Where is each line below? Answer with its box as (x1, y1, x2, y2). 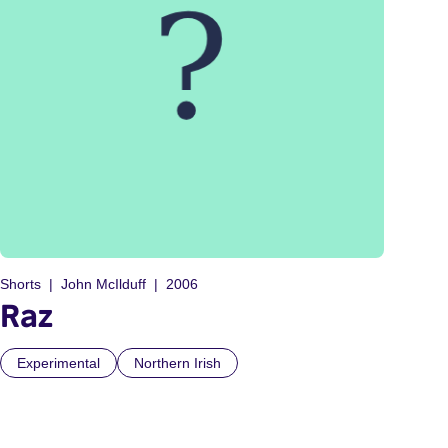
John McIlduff (61, 276, 146, 293)
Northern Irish (134, 355, 221, 372)
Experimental (17, 355, 100, 372)
